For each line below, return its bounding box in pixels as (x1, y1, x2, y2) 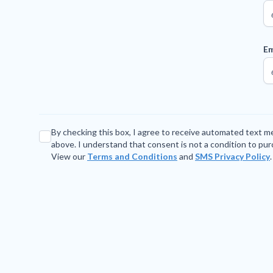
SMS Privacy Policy (195, 151, 270, 161)
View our (51, 151, 87, 161)
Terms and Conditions (87, 151, 177, 161)
